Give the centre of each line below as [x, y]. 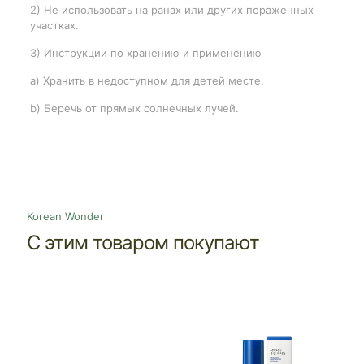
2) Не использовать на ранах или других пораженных [171, 9]
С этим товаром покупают [143, 242]
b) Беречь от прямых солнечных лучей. [134, 108]
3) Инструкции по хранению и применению [145, 52]
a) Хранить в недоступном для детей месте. [147, 80]
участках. [54, 25]
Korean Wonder [65, 216]
